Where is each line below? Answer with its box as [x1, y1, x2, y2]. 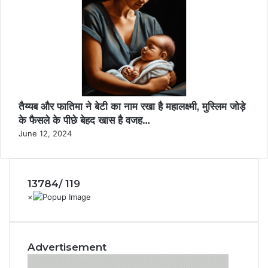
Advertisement [28, 241, 106, 254]
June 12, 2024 [19, 129, 72, 139]
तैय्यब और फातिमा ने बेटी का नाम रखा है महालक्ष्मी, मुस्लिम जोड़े [19, 100, 245, 113]
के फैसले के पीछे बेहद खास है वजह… [19, 114, 150, 127]
